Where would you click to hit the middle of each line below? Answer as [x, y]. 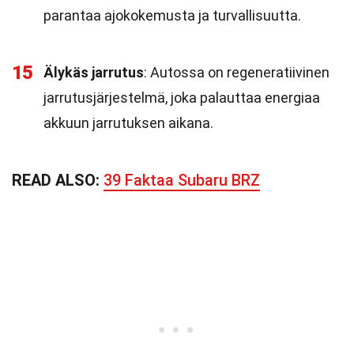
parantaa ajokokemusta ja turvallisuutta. [172, 15]
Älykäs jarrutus [94, 72]
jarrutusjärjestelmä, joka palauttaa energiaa [182, 98]
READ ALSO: [58, 180]
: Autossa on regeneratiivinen [237, 72]
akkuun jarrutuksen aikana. [128, 123]
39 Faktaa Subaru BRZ [182, 180]
